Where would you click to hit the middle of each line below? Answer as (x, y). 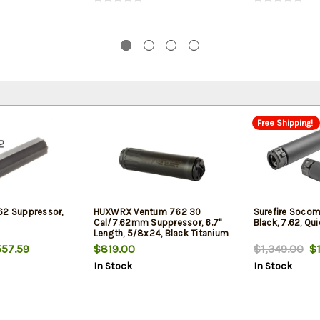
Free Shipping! (285, 122)
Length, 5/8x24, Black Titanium (161, 234)
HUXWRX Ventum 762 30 (147, 212)
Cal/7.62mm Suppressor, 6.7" (157, 223)
